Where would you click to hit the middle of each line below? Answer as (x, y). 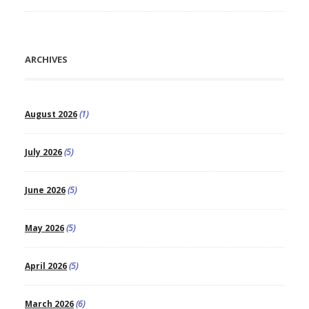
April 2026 (46, 266)
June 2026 (45, 190)
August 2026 (51, 114)
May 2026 (44, 228)
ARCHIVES (46, 60)
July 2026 (43, 152)
